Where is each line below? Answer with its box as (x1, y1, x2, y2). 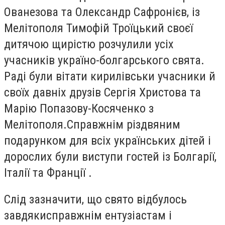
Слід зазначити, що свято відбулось (4, 192, 187, 207)
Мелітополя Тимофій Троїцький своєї (4, 21, 193, 35)
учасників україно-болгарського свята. (4, 53, 204, 67)
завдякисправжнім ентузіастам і (4, 208, 172, 223)
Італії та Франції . (4, 165, 92, 180)
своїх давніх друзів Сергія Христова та (4, 85, 201, 99)
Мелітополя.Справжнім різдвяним (4, 117, 180, 132)
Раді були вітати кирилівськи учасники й (4, 69, 215, 83)
